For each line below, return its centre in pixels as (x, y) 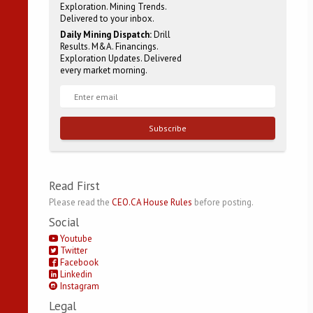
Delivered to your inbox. (107, 19)
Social (64, 222)
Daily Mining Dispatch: (106, 35)
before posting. (223, 202)
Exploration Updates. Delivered (121, 58)
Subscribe (168, 129)
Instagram (79, 286)
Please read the (80, 202)
